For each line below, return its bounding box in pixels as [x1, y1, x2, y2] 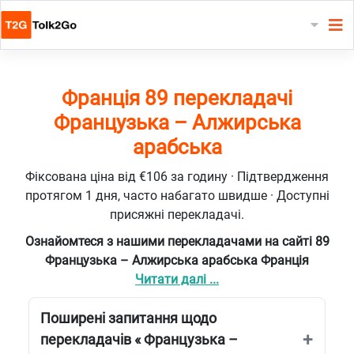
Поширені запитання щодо [40, 309, 217, 326]
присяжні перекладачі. [110, 206, 244, 222]
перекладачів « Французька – [40, 330, 238, 348]
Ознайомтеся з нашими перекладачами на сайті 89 [24, 233, 330, 249]
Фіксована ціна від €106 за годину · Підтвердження [25, 168, 329, 184]
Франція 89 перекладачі [62, 85, 292, 110]
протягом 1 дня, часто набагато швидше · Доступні [24, 187, 330, 203]
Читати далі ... [135, 271, 219, 287]
